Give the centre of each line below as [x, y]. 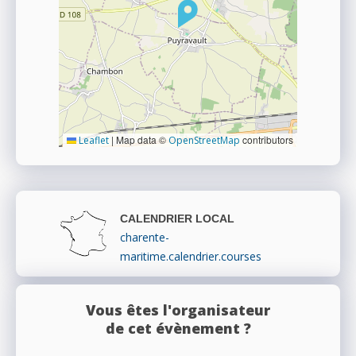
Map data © [141, 140]
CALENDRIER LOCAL [177, 219]
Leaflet [93, 141]
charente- [145, 238]
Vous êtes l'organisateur [178, 310]
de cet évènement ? [178, 329]
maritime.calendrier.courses [191, 257]
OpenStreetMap [204, 141]
